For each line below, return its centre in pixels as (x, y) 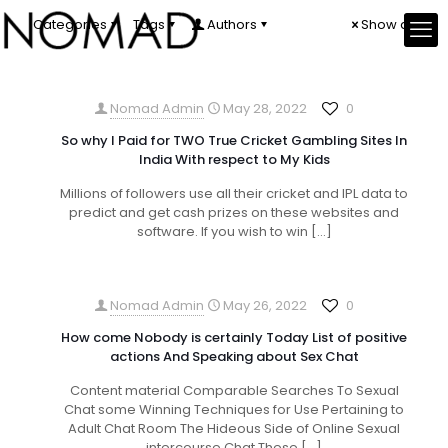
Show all (388, 24)
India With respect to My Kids (234, 159)
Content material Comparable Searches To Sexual (234, 390)
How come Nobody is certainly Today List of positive (234, 337)
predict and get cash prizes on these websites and (234, 212)
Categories (70, 24)
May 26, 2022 (265, 305)
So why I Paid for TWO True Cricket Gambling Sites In (234, 140)
